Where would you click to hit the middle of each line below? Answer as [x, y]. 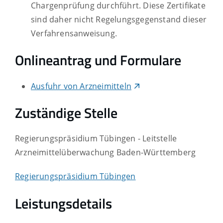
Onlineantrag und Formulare [98, 60]
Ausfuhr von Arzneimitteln [81, 86]
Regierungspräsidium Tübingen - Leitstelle [96, 139]
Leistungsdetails [63, 203]
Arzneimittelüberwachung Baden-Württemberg [106, 153]
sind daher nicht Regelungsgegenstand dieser [119, 19]
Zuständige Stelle [66, 112]
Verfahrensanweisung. [74, 33]
